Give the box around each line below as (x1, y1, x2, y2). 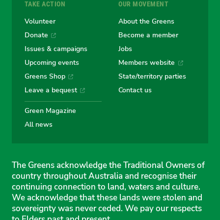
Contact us (118, 85, 152, 95)
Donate (24, 29, 48, 40)
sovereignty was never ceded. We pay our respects (12, 203, 202, 215)
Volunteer (24, 16, 55, 26)
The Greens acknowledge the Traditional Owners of (12, 160, 205, 171)
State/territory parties (118, 71, 186, 82)
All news (24, 119, 53, 129)
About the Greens (118, 16, 174, 26)
